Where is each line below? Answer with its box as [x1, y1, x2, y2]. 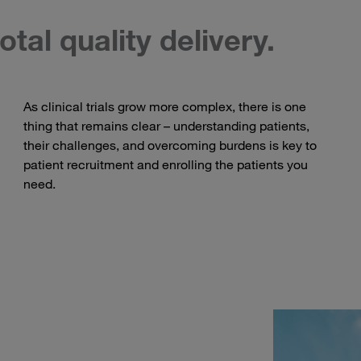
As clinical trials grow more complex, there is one [23, 98, 307, 115]
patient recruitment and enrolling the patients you [23, 156, 309, 173]
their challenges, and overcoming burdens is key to [23, 137, 317, 154]
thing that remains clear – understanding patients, [23, 118, 310, 135]
